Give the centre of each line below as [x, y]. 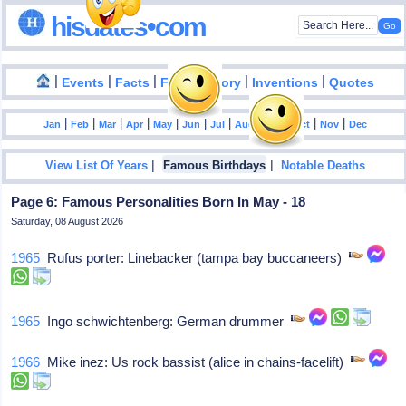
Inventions [285, 82]
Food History [201, 82]
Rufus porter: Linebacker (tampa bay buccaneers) [195, 258]
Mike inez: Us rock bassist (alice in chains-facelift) [196, 362]
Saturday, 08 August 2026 [68, 221]
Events [83, 82]
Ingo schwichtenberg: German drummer [166, 321]
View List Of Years [97, 166]
